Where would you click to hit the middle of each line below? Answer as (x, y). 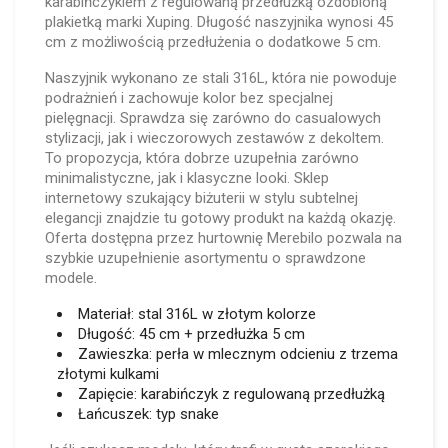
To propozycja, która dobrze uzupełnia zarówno (202, 158)
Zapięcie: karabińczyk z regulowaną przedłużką (231, 394)
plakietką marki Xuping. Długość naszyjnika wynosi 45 (219, 22)
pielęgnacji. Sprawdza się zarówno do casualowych (213, 118)
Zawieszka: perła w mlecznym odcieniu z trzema (238, 354)
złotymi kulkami (108, 374)
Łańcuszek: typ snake (148, 414)
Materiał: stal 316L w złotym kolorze (197, 314)
